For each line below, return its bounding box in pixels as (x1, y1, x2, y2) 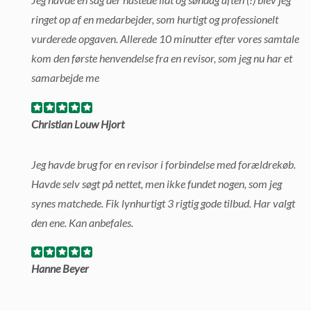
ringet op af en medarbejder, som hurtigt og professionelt (31, 12, 278, 26)
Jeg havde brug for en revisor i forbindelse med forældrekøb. (31, 157, 296, 171)
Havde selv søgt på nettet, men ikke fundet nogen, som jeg (31, 176, 282, 190)
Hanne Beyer (31, 262, 89, 276)
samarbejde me (31, 71, 99, 85)
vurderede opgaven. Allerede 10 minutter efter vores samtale (31, 32, 299, 46)
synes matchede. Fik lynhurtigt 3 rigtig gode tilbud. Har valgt (31, 196, 295, 210)
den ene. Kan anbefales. (31, 215, 133, 229)
